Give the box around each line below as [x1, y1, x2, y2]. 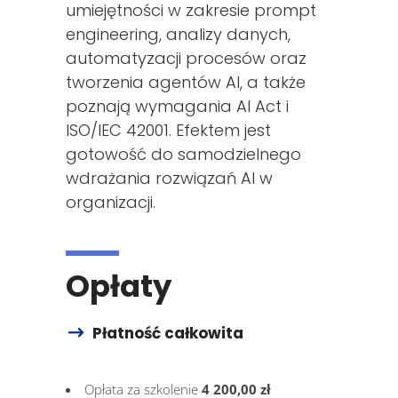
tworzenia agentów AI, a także [66, 70, 306, 93]
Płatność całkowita [92, 322, 243, 344]
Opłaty [66, 264, 171, 307]
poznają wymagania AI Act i [66, 94, 289, 117]
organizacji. [66, 190, 155, 213]
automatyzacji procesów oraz [66, 46, 306, 69]
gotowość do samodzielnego [66, 142, 301, 165]
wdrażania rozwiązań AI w [66, 166, 273, 189]
